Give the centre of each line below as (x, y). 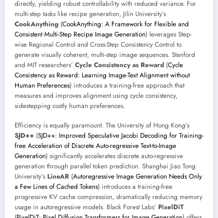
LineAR (58, 177)
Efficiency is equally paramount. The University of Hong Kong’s (102, 126)
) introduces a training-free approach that (127, 85)
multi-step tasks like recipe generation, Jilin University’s (90, 14)
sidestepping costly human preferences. (70, 106)
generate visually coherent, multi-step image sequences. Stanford (105, 54)
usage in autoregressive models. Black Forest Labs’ (86, 207)
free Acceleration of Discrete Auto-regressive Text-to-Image (95, 146)
